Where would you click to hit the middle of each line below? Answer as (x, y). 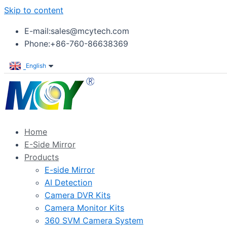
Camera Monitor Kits (84, 208)
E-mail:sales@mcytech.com (77, 31)
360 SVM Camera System (94, 220)
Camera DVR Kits (78, 195)
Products (42, 157)
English (36, 66)
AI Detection (68, 182)
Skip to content (34, 10)
